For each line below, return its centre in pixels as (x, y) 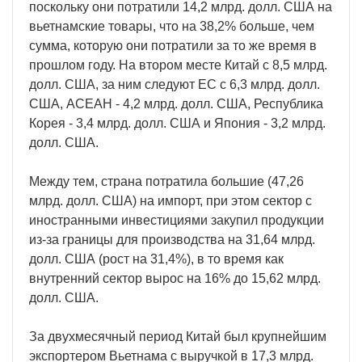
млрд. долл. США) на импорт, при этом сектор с (170, 200)
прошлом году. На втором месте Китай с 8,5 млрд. (178, 65)
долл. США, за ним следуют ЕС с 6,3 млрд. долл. (175, 84)
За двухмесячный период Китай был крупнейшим (178, 336)
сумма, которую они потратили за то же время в (173, 45)
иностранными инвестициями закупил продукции (177, 220)
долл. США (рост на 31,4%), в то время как (156, 259)
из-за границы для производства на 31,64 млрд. (172, 239)
